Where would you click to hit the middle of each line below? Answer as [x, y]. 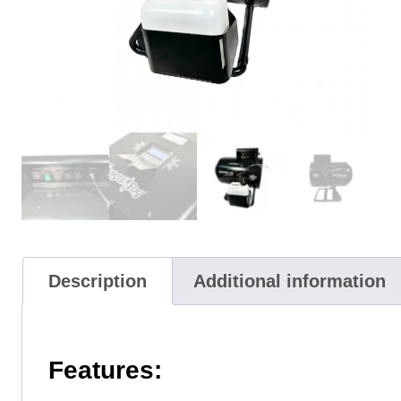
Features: [105, 370]
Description [97, 281]
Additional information [289, 281]
